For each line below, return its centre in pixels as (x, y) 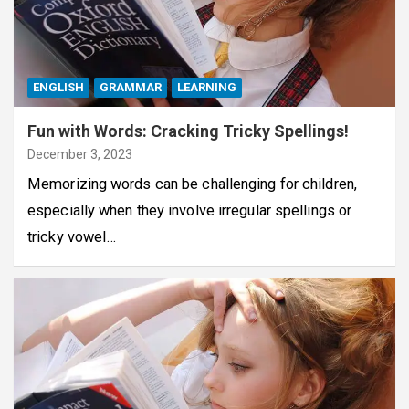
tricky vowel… (72, 236)
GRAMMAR (131, 87)
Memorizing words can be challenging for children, (192, 184)
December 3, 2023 (80, 154)
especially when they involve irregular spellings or (190, 210)
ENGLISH (58, 87)
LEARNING (207, 87)
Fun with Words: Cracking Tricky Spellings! (188, 131)
